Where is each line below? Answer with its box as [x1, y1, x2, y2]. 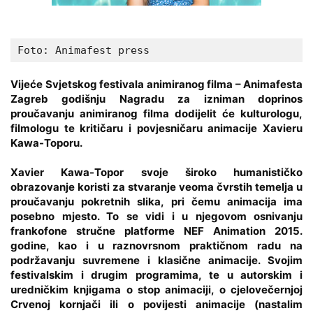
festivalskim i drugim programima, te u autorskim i [10, 268, 303, 282]
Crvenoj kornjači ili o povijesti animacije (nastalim [10, 297, 303, 311]
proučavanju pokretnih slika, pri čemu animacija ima [10, 194, 303, 208]
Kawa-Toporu [10, 136, 80, 150]
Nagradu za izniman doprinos [105, 92, 303, 105]
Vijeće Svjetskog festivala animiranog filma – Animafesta [10, 77, 303, 91]
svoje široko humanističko [124, 165, 303, 179]
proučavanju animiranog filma [10, 106, 169, 120]
